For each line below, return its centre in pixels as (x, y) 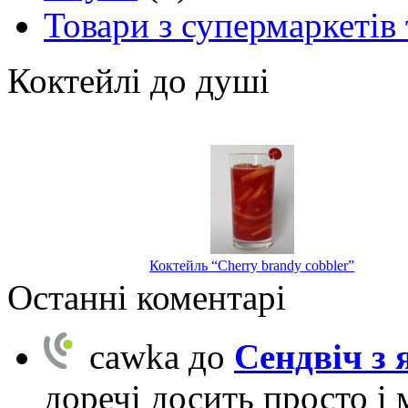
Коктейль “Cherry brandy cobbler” (252, 266)
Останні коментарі (147, 298)
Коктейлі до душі (138, 81)
